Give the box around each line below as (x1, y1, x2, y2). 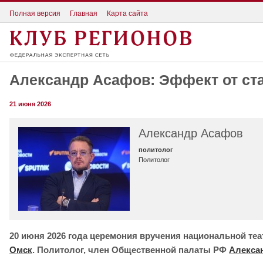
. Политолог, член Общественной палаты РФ (32, 245, 229, 255)
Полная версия (9, 9, 60, 18)
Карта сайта (107, 9, 148, 18)
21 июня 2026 (9, 100, 51, 108)
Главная (70, 9, 97, 18)
